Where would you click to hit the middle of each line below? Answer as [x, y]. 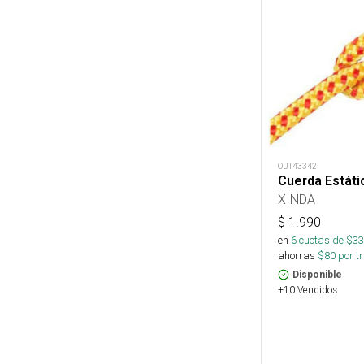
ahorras [297, 255]
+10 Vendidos [308, 289]
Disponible [317, 274]
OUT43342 [297, 166]
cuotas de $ [325, 240]
